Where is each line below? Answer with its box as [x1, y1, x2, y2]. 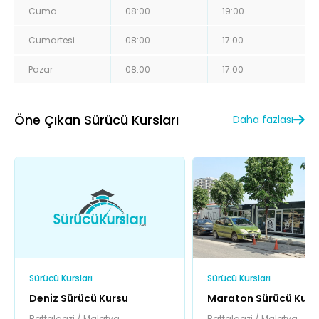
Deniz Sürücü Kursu [29, 291, 128, 306]
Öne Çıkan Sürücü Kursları [14, 110, 179, 129]
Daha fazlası [233, 113, 293, 127]
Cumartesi [28, 33, 75, 46]
